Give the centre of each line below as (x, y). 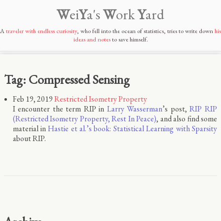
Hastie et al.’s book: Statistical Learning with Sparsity (133, 128)
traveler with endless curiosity (41, 31)
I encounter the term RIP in (60, 109)
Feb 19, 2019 (33, 99)
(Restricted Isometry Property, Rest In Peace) (85, 118)
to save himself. (129, 39)
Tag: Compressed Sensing (67, 79)
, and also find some (187, 118)
